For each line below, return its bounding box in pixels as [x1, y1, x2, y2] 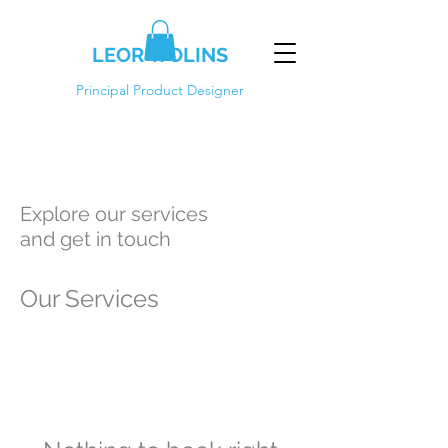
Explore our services [20, 202, 208, 226]
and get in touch [20, 227, 171, 251]
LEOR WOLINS [92, 43, 228, 67]
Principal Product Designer [76, 81, 244, 99]
